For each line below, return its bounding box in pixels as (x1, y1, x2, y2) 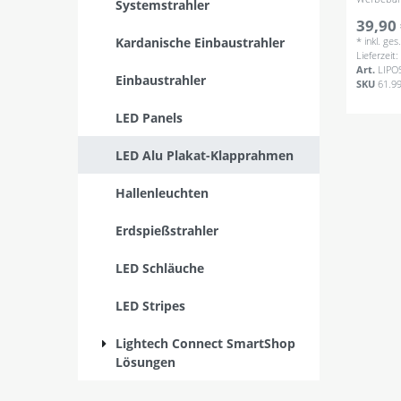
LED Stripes (115, 296, 185, 314)
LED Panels (115, 108, 183, 126)
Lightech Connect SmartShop (115, 334, 295, 352)
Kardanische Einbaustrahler (115, 33, 285, 51)
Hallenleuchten (115, 183, 209, 201)
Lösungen (115, 353, 175, 371)
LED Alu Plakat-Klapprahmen (115, 146, 294, 164)
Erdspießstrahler (115, 221, 218, 239)
